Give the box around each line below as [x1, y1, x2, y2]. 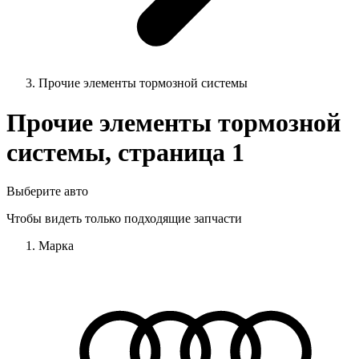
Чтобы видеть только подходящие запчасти [6, 212, 242, 226]
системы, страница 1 [6, 137, 244, 167]
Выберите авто [6, 184, 88, 199]
